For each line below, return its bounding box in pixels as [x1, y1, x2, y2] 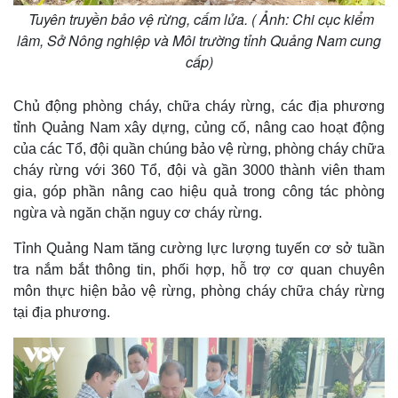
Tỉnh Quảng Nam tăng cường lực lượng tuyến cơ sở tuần [13, 240, 385, 256]
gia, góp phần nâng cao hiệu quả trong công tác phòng [13, 183, 385, 199]
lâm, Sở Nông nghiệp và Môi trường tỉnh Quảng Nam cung [17, 29, 381, 51]
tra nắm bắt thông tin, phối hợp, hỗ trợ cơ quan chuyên [13, 261, 385, 277]
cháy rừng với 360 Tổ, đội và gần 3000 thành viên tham [13, 162, 385, 178]
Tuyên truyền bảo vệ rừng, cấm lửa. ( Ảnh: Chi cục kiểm [24, 8, 374, 29]
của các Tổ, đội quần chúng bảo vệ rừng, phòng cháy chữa [13, 140, 385, 156]
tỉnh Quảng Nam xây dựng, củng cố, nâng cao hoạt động [13, 119, 385, 135]
